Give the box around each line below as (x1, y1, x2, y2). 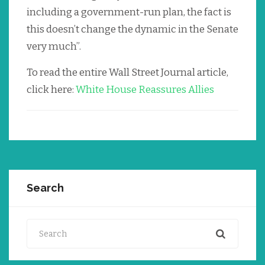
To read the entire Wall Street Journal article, (27, 66, 228, 79)
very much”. (27, 40, 83, 53)
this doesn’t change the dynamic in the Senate (27, 23, 238, 36)
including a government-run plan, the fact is (27, 6, 231, 19)
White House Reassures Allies (76, 83, 214, 96)
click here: (27, 83, 76, 96)
